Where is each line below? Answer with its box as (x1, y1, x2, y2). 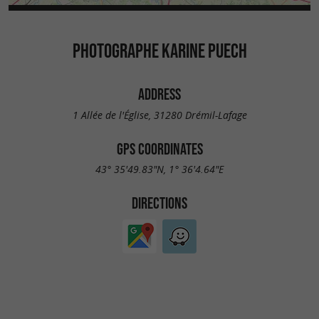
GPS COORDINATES (116, 140, 203, 157)
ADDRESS (138, 85, 181, 103)
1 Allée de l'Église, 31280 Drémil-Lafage (72, 108, 247, 122)
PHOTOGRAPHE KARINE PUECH (72, 39, 247, 62)
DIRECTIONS (132, 194, 187, 212)
